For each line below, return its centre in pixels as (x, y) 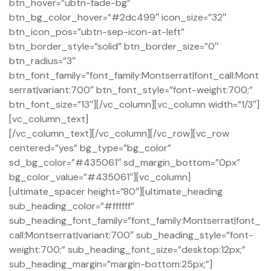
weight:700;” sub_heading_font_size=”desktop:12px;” (127, 250)
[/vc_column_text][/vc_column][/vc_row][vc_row (119, 134)
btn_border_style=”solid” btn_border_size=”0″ (114, 47)
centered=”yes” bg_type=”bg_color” (90, 148)
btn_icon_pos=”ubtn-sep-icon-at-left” (97, 32)
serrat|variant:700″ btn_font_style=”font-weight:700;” (131, 90)
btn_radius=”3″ (42, 61)
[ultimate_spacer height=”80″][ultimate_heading (116, 192)
